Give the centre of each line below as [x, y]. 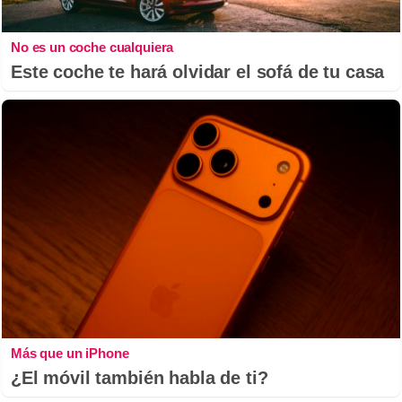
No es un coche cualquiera [92, 47]
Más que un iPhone [70, 353]
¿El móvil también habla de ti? [140, 377]
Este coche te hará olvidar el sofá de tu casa [198, 71]
